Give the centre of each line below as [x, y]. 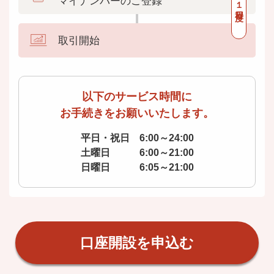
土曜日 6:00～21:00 [137, 152]
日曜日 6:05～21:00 [137, 167]
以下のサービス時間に [137, 96]
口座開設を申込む [137, 243]
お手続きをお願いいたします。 [137, 113]
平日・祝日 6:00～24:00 [137, 138]
